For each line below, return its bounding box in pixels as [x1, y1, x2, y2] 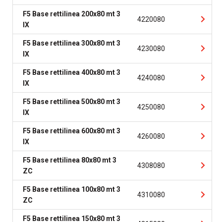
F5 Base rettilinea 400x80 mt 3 [23, 68, 120, 76]
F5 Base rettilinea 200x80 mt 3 [23, 10, 120, 18]
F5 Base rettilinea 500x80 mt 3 [23, 98, 120, 106]
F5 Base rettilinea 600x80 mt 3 [23, 127, 120, 135]
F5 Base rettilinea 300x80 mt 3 [23, 39, 120, 47]
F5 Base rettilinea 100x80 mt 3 [23, 185, 120, 193]
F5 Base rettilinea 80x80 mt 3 [23, 156, 116, 164]
